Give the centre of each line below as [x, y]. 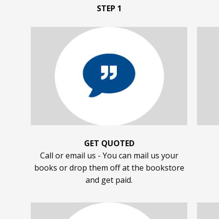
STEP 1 [109, 9]
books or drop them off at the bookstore [109, 167]
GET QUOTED [109, 143]
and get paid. [109, 180]
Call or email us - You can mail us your [109, 155]
